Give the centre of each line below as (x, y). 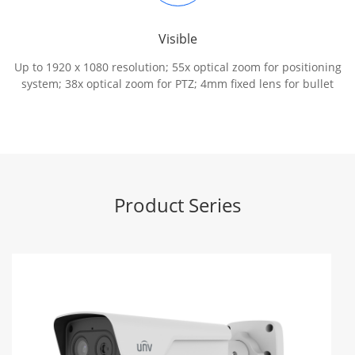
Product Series (177, 204)
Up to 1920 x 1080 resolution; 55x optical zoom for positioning (177, 67)
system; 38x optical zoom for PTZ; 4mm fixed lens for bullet (177, 83)
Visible (177, 39)
